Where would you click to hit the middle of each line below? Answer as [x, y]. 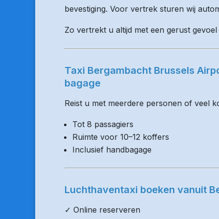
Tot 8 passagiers [103, 124]
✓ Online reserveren [102, 210]
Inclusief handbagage [112, 150]
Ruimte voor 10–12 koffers [121, 137]
